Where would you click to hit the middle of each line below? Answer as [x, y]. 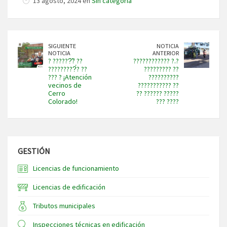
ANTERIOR [166, 53]
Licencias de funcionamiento [76, 168]
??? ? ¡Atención [70, 77]
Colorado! [63, 102]
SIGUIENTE [62, 46]
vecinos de [65, 85]
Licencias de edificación [69, 187]
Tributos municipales [64, 206]
